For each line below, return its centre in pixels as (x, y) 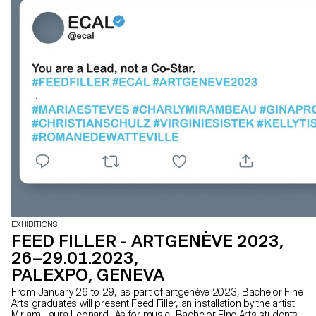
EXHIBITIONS (34, 225)
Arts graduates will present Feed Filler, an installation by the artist (153, 304)
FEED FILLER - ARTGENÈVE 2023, (147, 241)
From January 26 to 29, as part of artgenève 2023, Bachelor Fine (157, 292)
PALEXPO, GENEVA (88, 275)
